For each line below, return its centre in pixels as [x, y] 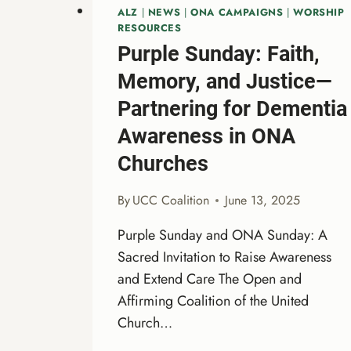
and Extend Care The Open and [210, 279]
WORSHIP [319, 12]
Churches [163, 164]
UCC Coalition [171, 201]
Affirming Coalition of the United [213, 301]
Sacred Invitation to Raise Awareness [224, 257]
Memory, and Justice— [225, 82]
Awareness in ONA [206, 137]
